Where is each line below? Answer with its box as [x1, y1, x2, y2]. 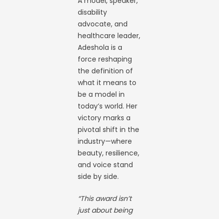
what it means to [78, 78, 137, 88]
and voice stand [78, 160, 133, 170]
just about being [78, 205, 133, 215]
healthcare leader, [78, 31, 141, 41]
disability [78, 7, 108, 17]
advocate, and [78, 19, 128, 29]
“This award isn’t [78, 194, 132, 203]
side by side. [78, 172, 119, 181]
